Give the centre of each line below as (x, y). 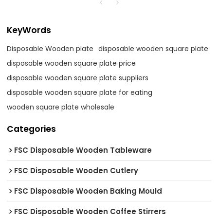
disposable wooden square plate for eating (80, 92)
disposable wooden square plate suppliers (78, 78)
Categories (32, 129)
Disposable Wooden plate (50, 48)
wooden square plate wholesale (61, 107)
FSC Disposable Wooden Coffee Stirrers (90, 212)
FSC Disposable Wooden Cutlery (76, 171)
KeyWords (29, 30)
